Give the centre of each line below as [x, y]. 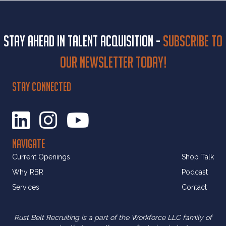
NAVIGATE [29, 144]
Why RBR [28, 172]
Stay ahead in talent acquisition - [83, 41]
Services [26, 187]
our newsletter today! [113, 63]
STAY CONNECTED [42, 87]
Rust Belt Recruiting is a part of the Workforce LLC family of [113, 218]
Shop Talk [198, 157]
